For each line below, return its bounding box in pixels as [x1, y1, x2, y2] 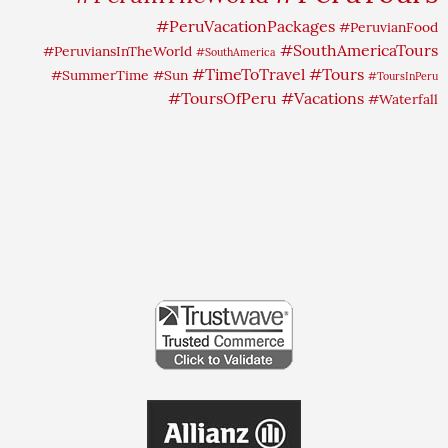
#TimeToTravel [192, 63, 305, 84]
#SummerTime [51, 65, 149, 84]
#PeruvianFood [339, 17, 438, 36]
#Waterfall [368, 89, 438, 108]
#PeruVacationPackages [156, 15, 335, 36]
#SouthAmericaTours [280, 39, 438, 60]
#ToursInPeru [368, 68, 438, 83]
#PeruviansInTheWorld [43, 41, 192, 60]
